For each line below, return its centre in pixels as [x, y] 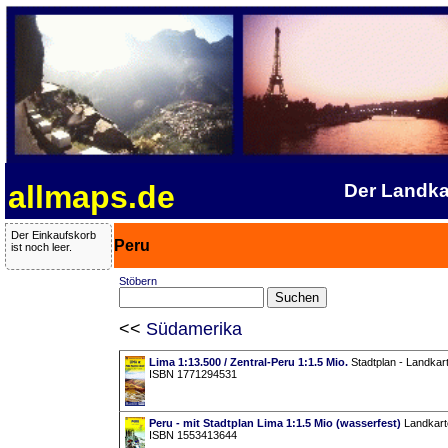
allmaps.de [91, 197]
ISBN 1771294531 [192, 374]
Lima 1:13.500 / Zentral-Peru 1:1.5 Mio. [248, 362]
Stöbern [137, 281]
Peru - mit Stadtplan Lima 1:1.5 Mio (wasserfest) [274, 423]
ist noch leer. [41, 247]
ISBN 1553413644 [192, 435]
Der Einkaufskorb [53, 235]
